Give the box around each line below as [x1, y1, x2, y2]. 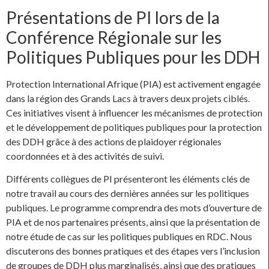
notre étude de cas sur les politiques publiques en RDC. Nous [6, 231, 252, 243]
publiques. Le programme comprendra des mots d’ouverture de [6, 202, 262, 214]
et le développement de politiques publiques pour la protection [6, 121, 262, 133]
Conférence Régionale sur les [6, 26, 222, 47]
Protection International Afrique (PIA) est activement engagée [6, 77, 261, 89]
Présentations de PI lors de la [6, 7, 220, 28]
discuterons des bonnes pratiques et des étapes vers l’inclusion [6, 245, 260, 257]
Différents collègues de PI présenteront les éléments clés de [6, 173, 250, 185]
